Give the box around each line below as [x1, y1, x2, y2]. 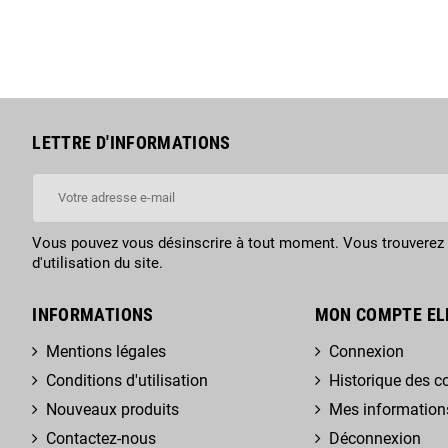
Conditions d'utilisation [46, 370, 209, 390]
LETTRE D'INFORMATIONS [32, 131, 231, 153]
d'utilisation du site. [32, 253, 164, 272]
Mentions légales [46, 341, 167, 361]
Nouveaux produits [46, 399, 180, 419]
